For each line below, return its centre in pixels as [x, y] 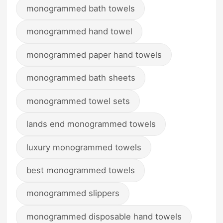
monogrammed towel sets [78, 101]
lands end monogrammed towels [91, 124]
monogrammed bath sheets [81, 78]
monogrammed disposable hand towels [104, 216]
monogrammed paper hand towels [94, 55]
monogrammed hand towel [79, 32]
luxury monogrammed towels [84, 147]
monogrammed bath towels [80, 8]
